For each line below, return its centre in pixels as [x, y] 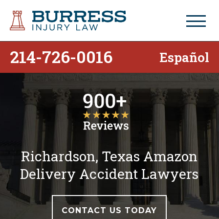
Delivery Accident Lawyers [109, 174]
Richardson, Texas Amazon [109, 156]
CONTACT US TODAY [109, 210]
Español [184, 57]
